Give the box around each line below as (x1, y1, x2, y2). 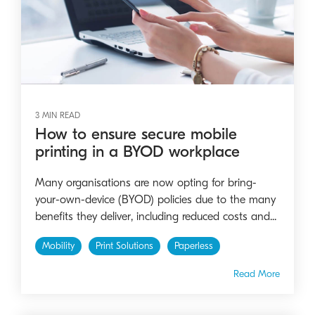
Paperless (174, 240, 213, 252)
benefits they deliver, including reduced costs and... (35, 210, 276, 223)
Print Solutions (96, 240, 153, 252)
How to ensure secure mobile (35, 124, 237, 143)
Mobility (42, 240, 75, 252)
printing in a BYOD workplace (35, 141, 240, 161)
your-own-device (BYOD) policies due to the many (35, 193, 276, 206)
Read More (233, 267, 280, 280)
